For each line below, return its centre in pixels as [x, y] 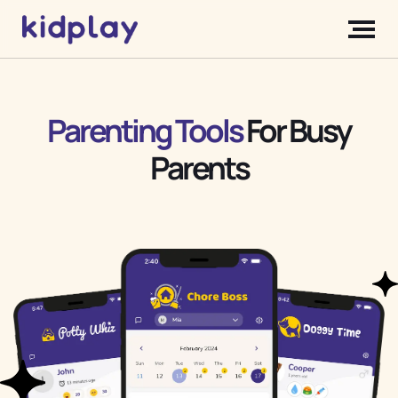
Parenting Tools [145, 131]
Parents [199, 168]
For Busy [297, 131]
